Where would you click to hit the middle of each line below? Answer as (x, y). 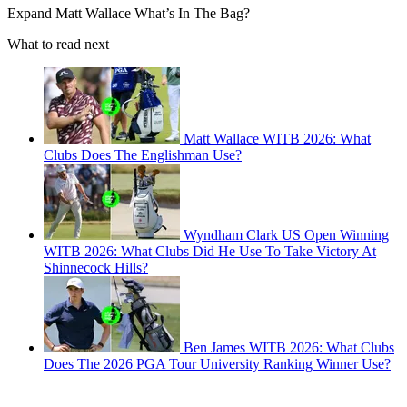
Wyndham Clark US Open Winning (286, 234)
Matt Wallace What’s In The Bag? (153, 13)
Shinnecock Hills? (96, 267)
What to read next (58, 44)
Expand (31, 13)
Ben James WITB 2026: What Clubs (289, 347)
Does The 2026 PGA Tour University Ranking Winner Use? (217, 363)
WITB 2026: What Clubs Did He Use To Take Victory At (210, 251)
